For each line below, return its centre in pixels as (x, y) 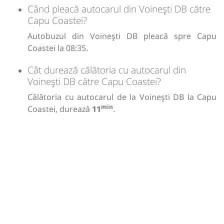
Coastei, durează (60, 109)
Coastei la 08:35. (58, 48)
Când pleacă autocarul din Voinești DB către (119, 8)
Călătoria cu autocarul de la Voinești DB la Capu (122, 97)
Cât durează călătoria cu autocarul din (107, 69)
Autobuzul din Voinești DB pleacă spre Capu (122, 36)
